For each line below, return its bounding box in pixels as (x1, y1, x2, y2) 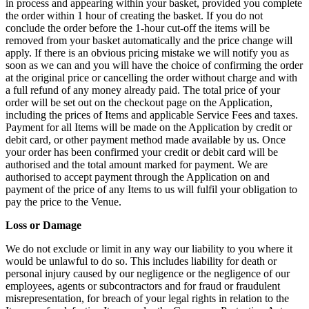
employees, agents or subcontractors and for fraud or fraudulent (6, 280, 280, 292)
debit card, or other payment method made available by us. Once (6, 134, 286, 146)
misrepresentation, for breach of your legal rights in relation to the (6, 292, 289, 305)
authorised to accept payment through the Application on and (6, 171, 270, 183)
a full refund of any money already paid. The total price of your (6, 84, 280, 97)
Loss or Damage (6, 219, 81, 232)
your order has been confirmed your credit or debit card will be (6, 146, 278, 159)
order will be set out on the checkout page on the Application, (6, 97, 272, 109)
